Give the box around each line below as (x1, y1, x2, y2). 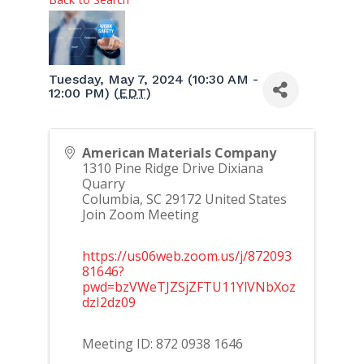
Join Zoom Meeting (81, 206, 199, 223)
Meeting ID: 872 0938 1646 (81, 335, 243, 353)
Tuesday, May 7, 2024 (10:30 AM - (48, 71, 258, 87)
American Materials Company (81, 144, 276, 162)
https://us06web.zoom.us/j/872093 (81, 247, 292, 265)
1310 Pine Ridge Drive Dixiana (81, 159, 263, 177)
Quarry (81, 175, 125, 193)
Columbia (81, 190, 140, 208)
